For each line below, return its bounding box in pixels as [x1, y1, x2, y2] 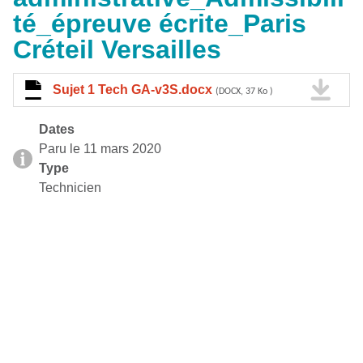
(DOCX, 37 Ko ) [216, 86, 273, 96]
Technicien [39, 180, 101, 194]
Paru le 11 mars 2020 [39, 141, 161, 156]
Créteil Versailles [13, 34, 221, 64]
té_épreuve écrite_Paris [13, 8, 306, 38]
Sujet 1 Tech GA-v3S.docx [53, 82, 216, 96]
